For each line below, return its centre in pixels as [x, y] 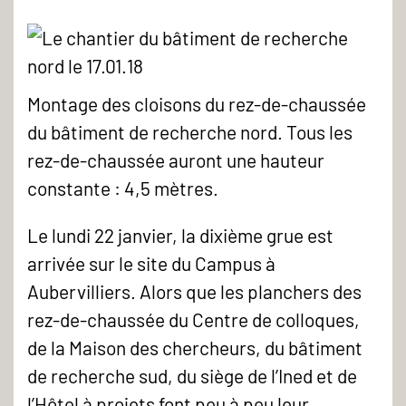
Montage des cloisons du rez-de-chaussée [197, 103]
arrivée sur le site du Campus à [151, 263]
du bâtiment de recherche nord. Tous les [190, 131]
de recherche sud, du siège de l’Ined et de [192, 375]
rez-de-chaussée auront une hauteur [176, 159]
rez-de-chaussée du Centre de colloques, [193, 319]
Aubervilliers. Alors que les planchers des [194, 291]
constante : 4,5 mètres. [123, 188]
